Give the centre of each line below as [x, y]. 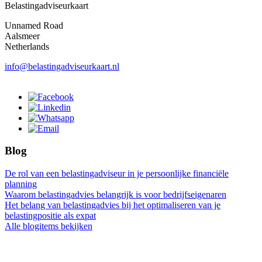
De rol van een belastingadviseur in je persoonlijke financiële [117, 174]
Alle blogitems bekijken [49, 226]
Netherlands [27, 46]
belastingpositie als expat [50, 216]
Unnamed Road [34, 25]
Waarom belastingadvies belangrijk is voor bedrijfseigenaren [116, 195]
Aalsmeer [22, 36]
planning [21, 184]
